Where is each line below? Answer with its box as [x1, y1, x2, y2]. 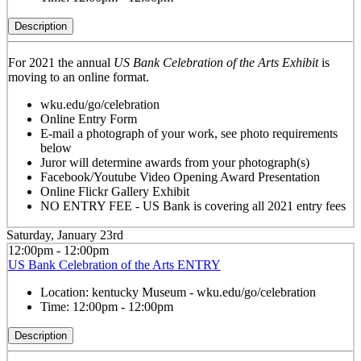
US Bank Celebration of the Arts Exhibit [113, 55, 318, 69]
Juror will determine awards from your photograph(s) [39, 155, 309, 169]
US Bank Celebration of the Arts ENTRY [7, 258, 221, 272]
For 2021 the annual [7, 55, 114, 69]
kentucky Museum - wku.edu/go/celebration [91, 285, 316, 300]
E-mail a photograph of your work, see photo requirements [39, 126, 338, 140]
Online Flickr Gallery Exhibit [39, 184, 189, 198]
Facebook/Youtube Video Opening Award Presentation [39, 169, 320, 184]
